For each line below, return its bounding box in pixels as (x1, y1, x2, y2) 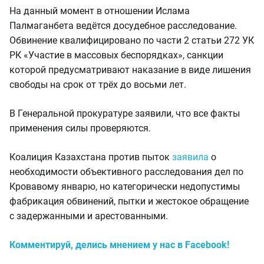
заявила (172, 151, 209, 163)
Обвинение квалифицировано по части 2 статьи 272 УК (9, 35, 254, 46)
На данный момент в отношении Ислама (9, 5, 190, 16)
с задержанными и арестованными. (9, 210, 168, 222)
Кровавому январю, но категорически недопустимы (9, 181, 240, 192)
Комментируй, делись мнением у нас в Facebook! (9, 239, 229, 250)
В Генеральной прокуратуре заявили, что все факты (9, 108, 240, 119)
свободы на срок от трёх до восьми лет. (9, 79, 189, 90)
